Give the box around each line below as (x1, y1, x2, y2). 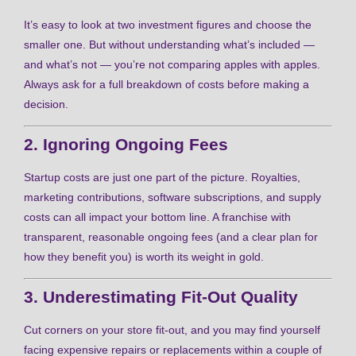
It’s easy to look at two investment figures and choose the (24, 17, 311, 31)
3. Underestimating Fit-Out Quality (24, 288, 298, 307)
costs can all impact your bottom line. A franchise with (24, 211, 291, 224)
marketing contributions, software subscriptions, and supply (24, 191, 321, 204)
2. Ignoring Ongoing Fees (24, 135, 228, 154)
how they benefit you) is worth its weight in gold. (24, 250, 264, 264)
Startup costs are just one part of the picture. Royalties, (24, 171, 300, 184)
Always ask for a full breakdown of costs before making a (24, 77, 309, 91)
